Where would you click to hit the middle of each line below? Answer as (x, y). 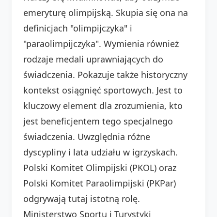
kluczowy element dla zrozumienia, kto (103, 105)
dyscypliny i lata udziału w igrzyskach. (101, 152)
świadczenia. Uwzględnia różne (87, 136)
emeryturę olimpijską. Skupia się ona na (106, 12)
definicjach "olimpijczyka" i (78, 28)
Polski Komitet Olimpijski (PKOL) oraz (100, 167)
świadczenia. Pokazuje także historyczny (105, 74)
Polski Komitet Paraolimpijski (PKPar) (100, 183)
